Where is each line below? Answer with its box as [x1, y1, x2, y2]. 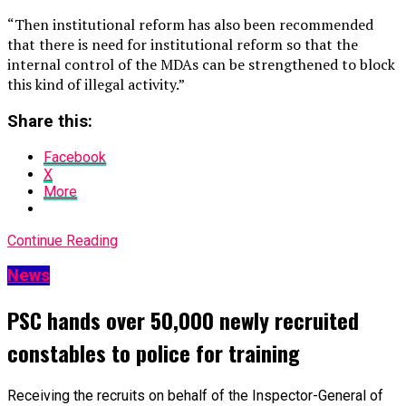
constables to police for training [7, 336, 300, 370]
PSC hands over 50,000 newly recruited [7, 304, 359, 337]
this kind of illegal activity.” [7, 74, 185, 95]
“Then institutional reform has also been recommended [7, 14, 373, 35]
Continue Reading [7, 231, 118, 249]
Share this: [7, 111, 92, 131]
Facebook [43, 148, 106, 166]
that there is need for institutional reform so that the [7, 34, 358, 55]
